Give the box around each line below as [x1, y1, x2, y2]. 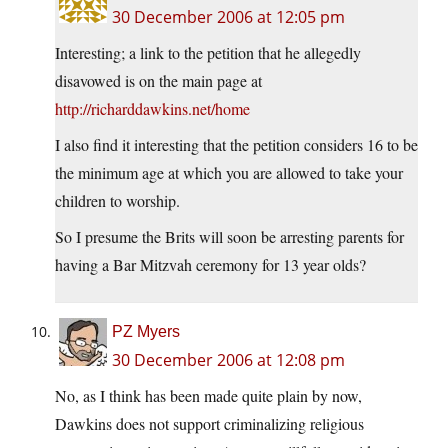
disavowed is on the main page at [55, 70, 262, 92]
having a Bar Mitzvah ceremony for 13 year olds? [55, 254, 366, 276]
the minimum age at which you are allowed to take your [55, 162, 403, 184]
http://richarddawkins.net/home [55, 98, 250, 120]
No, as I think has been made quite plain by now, [55, 385, 362, 407]
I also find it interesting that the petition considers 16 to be [55, 134, 418, 156]
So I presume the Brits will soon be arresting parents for [55, 226, 404, 248]
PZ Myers [112, 323, 180, 341]
